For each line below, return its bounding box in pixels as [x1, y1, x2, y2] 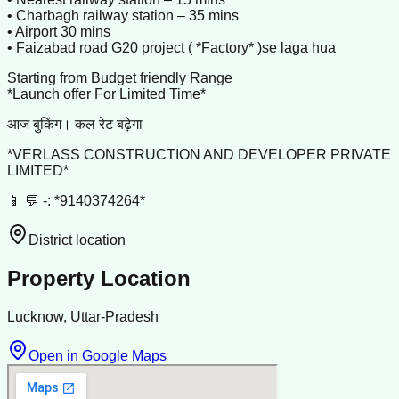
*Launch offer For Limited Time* [7, 86, 206, 102]
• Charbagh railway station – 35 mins [7, 8, 239, 24]
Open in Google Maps [28, 347, 167, 363]
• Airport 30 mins [7, 24, 110, 40]
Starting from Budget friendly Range [7, 70, 232, 86]
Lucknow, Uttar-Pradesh [7, 308, 159, 324]
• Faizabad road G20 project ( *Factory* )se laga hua [7, 40, 336, 56]
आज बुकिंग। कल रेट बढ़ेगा [7, 117, 142, 133]
